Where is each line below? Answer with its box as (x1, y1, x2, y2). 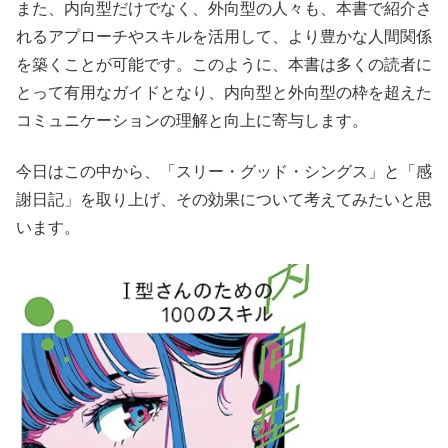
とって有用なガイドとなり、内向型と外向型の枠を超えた (16, 84, 432, 102)
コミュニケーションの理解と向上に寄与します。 (16, 112, 368, 130)
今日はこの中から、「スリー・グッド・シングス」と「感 (16, 162, 432, 180)
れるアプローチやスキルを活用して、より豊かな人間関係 (16, 28, 432, 46)
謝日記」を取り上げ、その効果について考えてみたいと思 (16, 190, 432, 208)
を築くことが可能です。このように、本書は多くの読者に (16, 56, 432, 74)
